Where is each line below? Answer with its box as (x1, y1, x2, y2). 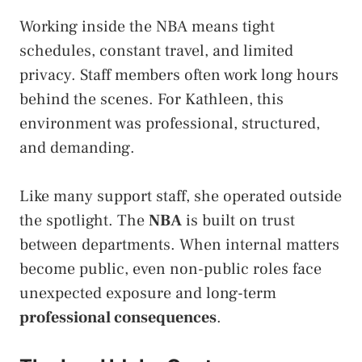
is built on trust (182, 210, 295, 232)
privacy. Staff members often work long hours (19, 65, 339, 86)
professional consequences (19, 307, 217, 329)
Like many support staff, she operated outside (19, 186, 342, 208)
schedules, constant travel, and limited (19, 40, 293, 62)
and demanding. (19, 137, 135, 159)
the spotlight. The (19, 210, 149, 232)
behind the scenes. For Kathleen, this (19, 89, 284, 111)
